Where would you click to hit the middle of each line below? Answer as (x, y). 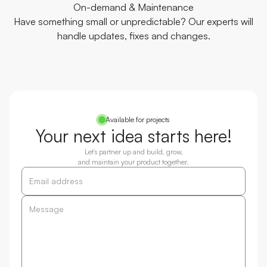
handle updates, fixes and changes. (133, 36)
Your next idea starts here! (133, 136)
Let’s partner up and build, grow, (133, 152)
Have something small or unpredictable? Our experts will (133, 22)
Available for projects (137, 120)
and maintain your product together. (133, 162)
